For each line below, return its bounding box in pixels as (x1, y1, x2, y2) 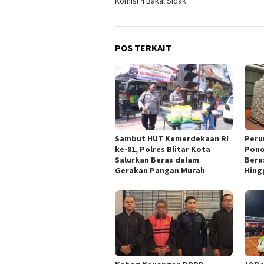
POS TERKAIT (115, 41, 171, 54)
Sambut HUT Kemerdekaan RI (115, 133, 229, 144)
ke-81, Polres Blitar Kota (115, 143, 210, 154)
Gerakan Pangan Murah (115, 164, 205, 176)
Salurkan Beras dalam (115, 154, 199, 165)
